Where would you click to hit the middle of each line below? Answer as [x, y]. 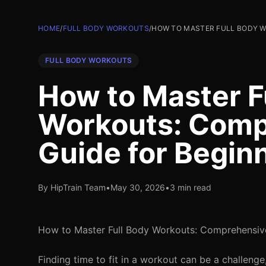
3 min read [191, 187]
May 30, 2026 [138, 187]
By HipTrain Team [72, 187]
